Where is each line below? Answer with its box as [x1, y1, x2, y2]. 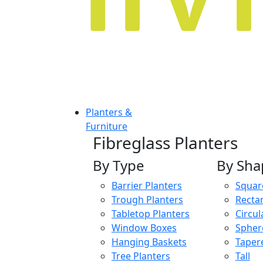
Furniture [86, 120, 127, 133]
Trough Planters [112, 193, 183, 206]
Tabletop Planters [112, 207, 190, 220]
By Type [93, 156, 144, 175]
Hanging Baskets [112, 235, 187, 248]
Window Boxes [112, 221, 177, 234]
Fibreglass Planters [93, 131, 238, 154]
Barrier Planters [112, 179, 182, 192]
